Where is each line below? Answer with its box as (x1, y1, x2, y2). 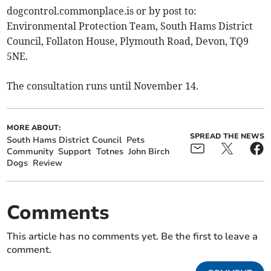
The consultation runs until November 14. (7, 80, 199, 93)
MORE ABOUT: (7, 123, 61, 133)
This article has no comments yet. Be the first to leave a (7, 230, 258, 244)
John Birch (128, 146, 170, 158)
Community (7, 146, 54, 158)
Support (58, 146, 92, 158)
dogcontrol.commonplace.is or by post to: (7, 5, 197, 18)
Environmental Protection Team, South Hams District (7, 20, 253, 33)
